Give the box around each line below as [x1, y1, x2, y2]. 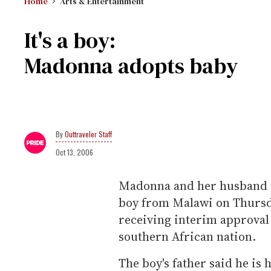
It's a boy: [24, 25, 116, 55]
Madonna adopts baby [24, 51, 238, 80]
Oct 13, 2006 [56, 147, 93, 157]
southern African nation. [119, 228, 256, 245]
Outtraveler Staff [65, 129, 112, 139]
